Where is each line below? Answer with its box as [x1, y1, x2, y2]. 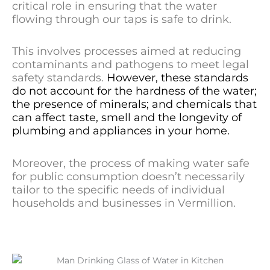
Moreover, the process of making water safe [12, 156, 250, 170]
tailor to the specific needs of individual [12, 183, 225, 196]
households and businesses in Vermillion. [12, 196, 236, 210]
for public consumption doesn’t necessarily [12, 169, 245, 183]
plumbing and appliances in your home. [12, 124, 230, 138]
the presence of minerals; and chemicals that [12, 98, 257, 111]
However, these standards [107, 71, 248, 85]
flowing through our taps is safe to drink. [12, 12, 231, 26]
